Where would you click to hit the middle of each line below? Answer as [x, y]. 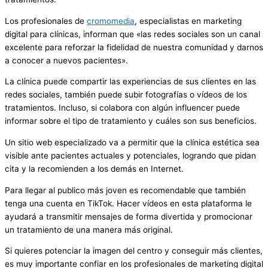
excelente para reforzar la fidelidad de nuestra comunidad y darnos [134, 47]
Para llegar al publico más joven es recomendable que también [125, 190]
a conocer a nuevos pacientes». [66, 60]
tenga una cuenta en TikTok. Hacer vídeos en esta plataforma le [128, 203]
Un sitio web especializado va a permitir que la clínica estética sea [132, 142]
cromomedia [111, 21]
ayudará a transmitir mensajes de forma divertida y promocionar [129, 216]
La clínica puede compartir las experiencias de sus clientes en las [130, 82]
